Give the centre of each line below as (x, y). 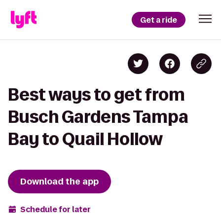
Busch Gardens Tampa (98, 117)
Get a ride (159, 20)
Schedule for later (55, 209)
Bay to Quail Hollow (85, 139)
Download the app (59, 182)
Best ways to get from (96, 94)
